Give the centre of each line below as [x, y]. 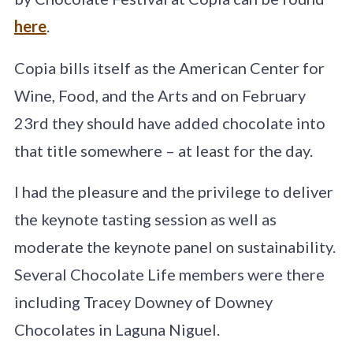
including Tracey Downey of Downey [143, 302]
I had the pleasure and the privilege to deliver [173, 192]
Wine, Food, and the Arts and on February [160, 95]
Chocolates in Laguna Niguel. [117, 330]
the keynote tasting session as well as [145, 219]
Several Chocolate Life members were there [169, 275]
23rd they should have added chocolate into [169, 123]
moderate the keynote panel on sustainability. [175, 247]
